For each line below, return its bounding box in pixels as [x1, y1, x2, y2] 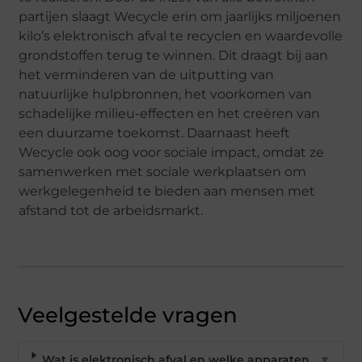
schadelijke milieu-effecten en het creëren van [19, 106, 321, 121]
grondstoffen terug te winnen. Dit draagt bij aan [19, 48, 329, 63]
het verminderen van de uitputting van [19, 67, 275, 82]
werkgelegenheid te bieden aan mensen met [19, 183, 316, 199]
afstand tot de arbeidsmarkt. [19, 203, 204, 218]
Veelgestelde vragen [18, 302, 238, 328]
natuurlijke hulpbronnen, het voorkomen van [19, 86, 313, 102]
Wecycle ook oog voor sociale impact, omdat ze [19, 145, 325, 160]
